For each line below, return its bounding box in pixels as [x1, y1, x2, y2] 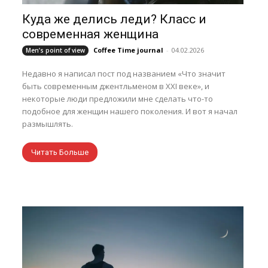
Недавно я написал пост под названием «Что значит [22, 68, 226, 79]
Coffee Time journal [93, 45, 164, 54]
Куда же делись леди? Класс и [22, 12, 207, 26]
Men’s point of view [26, 46, 86, 54]
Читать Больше [31, 148, 89, 157]
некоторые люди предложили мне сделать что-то [22, 93, 214, 104]
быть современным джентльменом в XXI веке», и [22, 81, 210, 92]
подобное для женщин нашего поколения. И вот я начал [22, 106, 238, 117]
